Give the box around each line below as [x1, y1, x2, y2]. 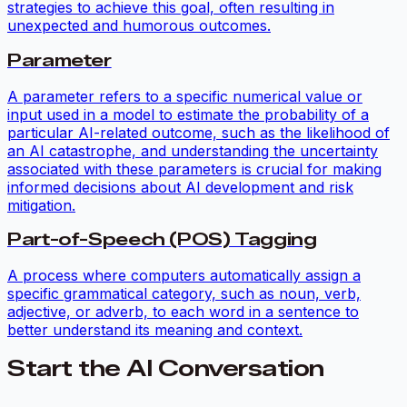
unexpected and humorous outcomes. [7, 16, 271, 35]
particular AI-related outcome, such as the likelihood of [7, 123, 390, 142]
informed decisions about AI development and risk [7, 177, 353, 196]
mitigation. [7, 195, 75, 214]
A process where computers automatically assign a [7, 266, 361, 285]
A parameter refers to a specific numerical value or [7, 86, 362, 105]
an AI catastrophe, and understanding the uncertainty [7, 141, 378, 160]
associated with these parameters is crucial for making [7, 159, 382, 178]
